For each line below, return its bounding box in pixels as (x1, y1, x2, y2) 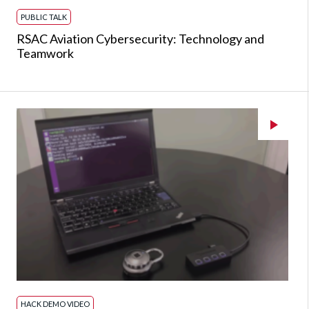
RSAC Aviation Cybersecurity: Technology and (17, 31, 264, 46)
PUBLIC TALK (21, 12, 67, 21)
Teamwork (17, 46, 74, 61)
